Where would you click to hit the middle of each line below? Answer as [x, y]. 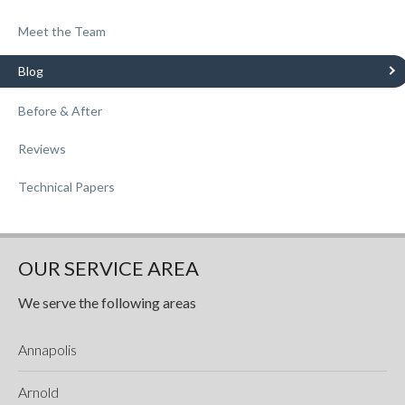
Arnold [38, 391]
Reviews [42, 148]
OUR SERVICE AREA [108, 268]
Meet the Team [62, 31]
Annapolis [47, 349]
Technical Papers [66, 186]
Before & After [60, 110]
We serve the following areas [107, 302]
